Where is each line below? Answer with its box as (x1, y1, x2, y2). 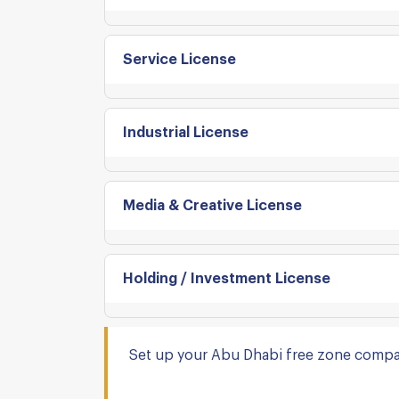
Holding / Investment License (123, 272, 330, 286)
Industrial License (123, 126, 248, 140)
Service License (123, 53, 236, 67)
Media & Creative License (123, 199, 302, 213)
